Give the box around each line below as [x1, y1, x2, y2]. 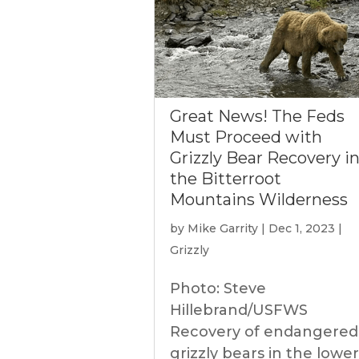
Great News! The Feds [170, 107, 345, 126]
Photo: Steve [170, 280, 266, 297]
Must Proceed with [170, 127, 322, 147]
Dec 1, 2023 [268, 221, 335, 236]
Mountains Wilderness [170, 190, 348, 209]
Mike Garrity [188, 221, 258, 236]
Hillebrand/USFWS [170, 301, 308, 319]
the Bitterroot [170, 169, 281, 188]
